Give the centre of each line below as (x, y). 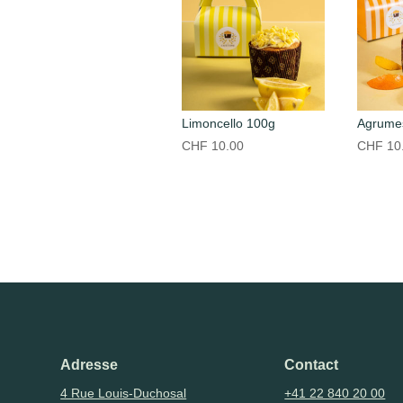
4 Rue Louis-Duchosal (124, 394)
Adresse (90, 365)
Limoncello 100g (228, 123)
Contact (312, 365)
